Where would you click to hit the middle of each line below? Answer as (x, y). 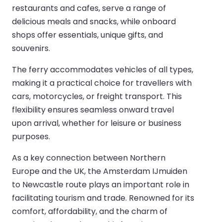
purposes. (31, 136)
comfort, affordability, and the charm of (90, 211)
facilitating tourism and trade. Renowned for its (103, 198)
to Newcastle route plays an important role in (101, 184)
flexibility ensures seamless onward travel (93, 110)
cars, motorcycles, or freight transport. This (97, 96)
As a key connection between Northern (89, 158)
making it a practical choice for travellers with (102, 83)
